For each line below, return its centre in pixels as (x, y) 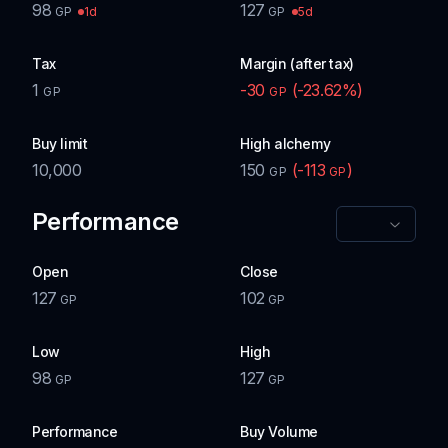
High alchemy (285, 143)
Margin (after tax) (297, 63)
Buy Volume (279, 431)
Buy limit (60, 143)
